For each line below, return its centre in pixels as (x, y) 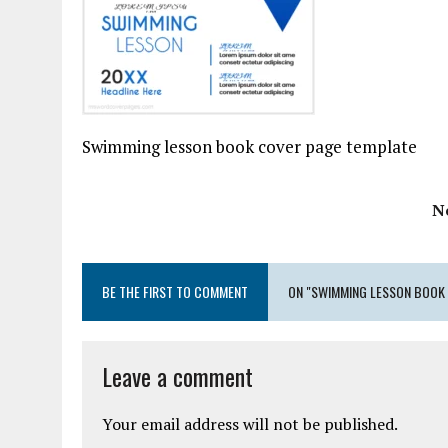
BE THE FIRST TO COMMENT (175, 291)
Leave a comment (177, 376)
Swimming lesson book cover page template (249, 146)
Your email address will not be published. (250, 424)
